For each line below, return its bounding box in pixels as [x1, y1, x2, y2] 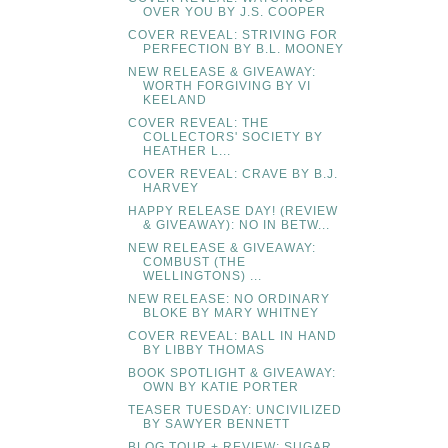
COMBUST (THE [142, 255, 246, 270]
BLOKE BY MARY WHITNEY [142, 306, 319, 321]
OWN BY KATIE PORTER [142, 380, 299, 395]
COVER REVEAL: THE [127, 116, 269, 131]
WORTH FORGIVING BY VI [142, 79, 311, 94]
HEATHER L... [142, 144, 231, 159]
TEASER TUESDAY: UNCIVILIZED [127, 403, 342, 418]
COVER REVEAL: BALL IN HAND [127, 329, 337, 344]
